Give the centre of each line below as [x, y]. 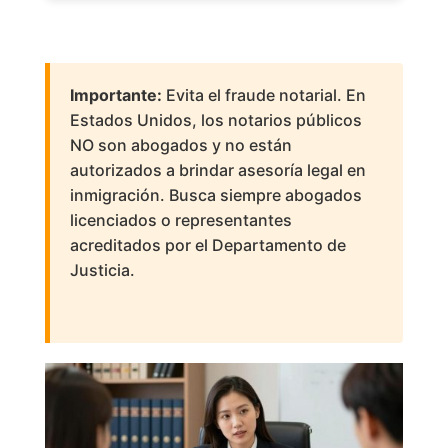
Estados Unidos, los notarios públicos [215, 120]
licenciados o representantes [180, 220]
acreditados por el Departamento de [207, 245]
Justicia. [102, 270]
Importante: [115, 95]
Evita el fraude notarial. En [263, 95]
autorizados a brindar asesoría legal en [217, 170]
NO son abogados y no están [180, 145]
